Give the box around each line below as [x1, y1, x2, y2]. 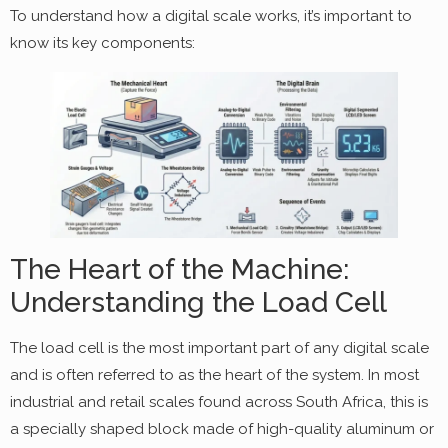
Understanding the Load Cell [10, 286, 387, 320]
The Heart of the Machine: [10, 253, 349, 287]
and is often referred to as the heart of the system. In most [10, 366, 419, 385]
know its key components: [10, 34, 195, 53]
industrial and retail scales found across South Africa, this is [10, 393, 428, 412]
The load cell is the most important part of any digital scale [10, 339, 429, 358]
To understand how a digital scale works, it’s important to [10, 7, 412, 26]
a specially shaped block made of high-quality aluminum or [10, 420, 434, 439]
